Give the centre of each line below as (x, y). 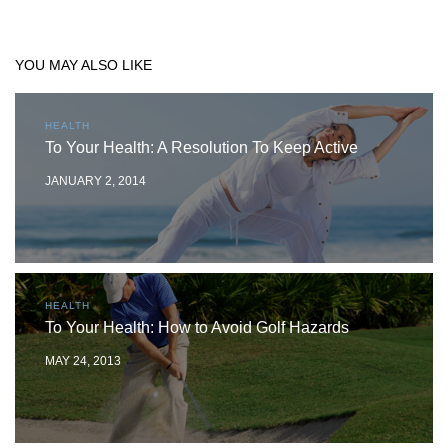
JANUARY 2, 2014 (95, 181)
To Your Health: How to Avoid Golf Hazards (197, 328)
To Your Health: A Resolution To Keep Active (201, 148)
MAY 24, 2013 (83, 361)
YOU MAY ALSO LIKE (83, 65)
